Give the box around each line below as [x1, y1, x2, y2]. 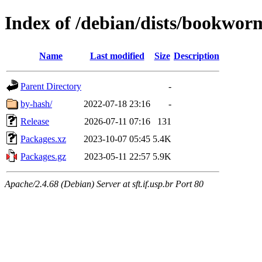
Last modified [89, 50, 144, 61]
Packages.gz [20, 151, 66, 161]
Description [174, 50, 219, 61]
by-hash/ [20, 98, 52, 109]
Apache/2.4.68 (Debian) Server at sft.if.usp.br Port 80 [5, 178, 204, 189]
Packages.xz [20, 133, 66, 144]
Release [20, 116, 49, 126]
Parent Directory [20, 81, 81, 91]
